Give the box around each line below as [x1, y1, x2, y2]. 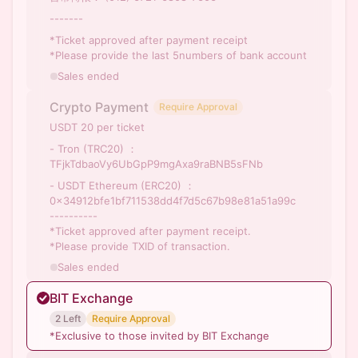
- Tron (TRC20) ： [50, 142, 137, 155]
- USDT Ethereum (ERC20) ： [50, 179, 195, 192]
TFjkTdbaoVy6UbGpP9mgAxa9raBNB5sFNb [50, 157, 263, 170]
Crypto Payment [50, 99, 149, 115]
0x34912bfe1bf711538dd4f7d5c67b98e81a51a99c [50, 194, 296, 207]
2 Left [55, 312, 81, 324]
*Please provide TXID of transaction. [50, 240, 230, 253]
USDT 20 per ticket [50, 121, 145, 133]
